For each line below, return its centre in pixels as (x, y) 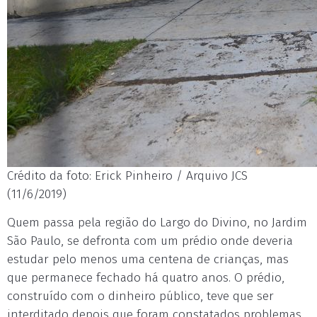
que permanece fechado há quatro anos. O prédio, (146, 278)
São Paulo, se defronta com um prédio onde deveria (150, 241)
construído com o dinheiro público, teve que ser (140, 296)
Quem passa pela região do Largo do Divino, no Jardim (157, 223)
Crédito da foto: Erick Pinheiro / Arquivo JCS (127, 176)
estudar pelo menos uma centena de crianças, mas (148, 259)
